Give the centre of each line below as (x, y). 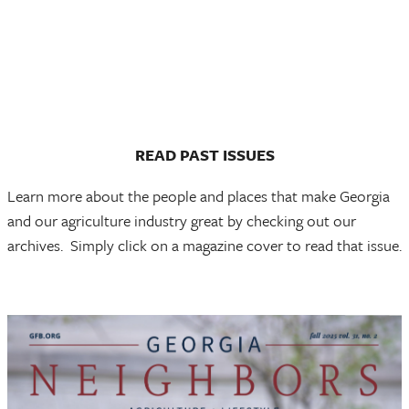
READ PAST (178, 155)
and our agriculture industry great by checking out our (182, 220)
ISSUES (248, 155)
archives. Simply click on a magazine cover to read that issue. (204, 245)
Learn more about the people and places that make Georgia (199, 196)
